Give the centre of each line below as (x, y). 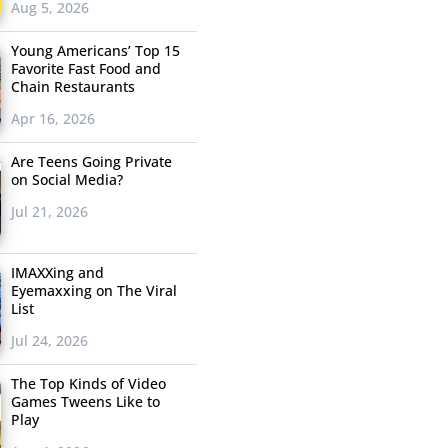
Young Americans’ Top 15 (95, 51)
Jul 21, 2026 (49, 212)
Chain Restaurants (72, 87)
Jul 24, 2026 (49, 341)
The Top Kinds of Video (88, 384)
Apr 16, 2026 (52, 119)
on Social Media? (66, 180)
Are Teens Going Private (91, 162)
